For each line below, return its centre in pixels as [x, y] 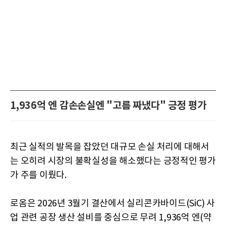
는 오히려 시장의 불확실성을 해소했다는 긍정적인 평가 [113, 161]
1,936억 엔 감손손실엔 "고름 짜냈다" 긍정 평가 [108, 106]
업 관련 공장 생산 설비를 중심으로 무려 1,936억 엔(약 [111, 217]
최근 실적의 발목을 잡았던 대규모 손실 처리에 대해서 [110, 147]
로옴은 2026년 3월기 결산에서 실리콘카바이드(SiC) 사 [112, 203]
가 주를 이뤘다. [38, 175]
